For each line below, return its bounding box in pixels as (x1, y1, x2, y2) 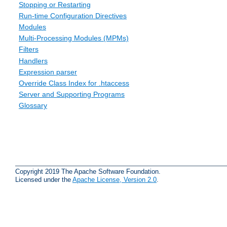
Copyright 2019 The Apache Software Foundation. (15, 167, 161, 175)
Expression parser (19, 67, 77, 76)
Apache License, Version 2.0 (72, 175, 157, 183)
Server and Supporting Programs (19, 90, 125, 99)
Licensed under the (15, 175, 72, 183)
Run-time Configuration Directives (19, 11, 127, 20)
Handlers (19, 56, 48, 65)
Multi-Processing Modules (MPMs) (19, 34, 129, 43)
